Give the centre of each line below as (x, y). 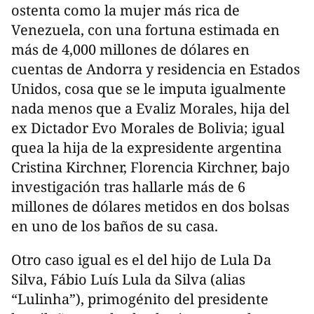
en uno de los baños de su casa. (115, 226)
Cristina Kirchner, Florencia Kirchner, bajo (151, 168)
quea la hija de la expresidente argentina (146, 148)
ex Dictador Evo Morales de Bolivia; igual (148, 128)
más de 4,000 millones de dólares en (130, 50)
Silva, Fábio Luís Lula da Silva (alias (128, 280)
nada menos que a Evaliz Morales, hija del (150, 109)
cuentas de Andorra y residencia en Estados (156, 69)
